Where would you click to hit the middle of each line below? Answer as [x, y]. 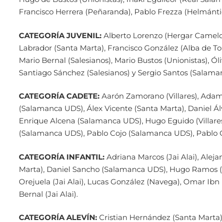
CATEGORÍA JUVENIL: [60, 35]
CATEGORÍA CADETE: [59, 96]
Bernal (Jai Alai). [48, 194]
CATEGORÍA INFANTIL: [61, 157]
